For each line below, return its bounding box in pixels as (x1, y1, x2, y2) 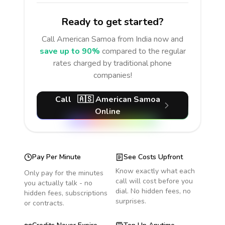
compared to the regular (101, 46, 186, 57)
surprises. (116, 196, 146, 206)
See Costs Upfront (124, 152, 183, 162)
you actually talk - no (24, 178, 92, 188)
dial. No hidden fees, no (116, 186, 191, 196)
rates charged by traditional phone (53, 58, 172, 69)
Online (94, 106, 121, 117)
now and (152, 34, 183, 45)
